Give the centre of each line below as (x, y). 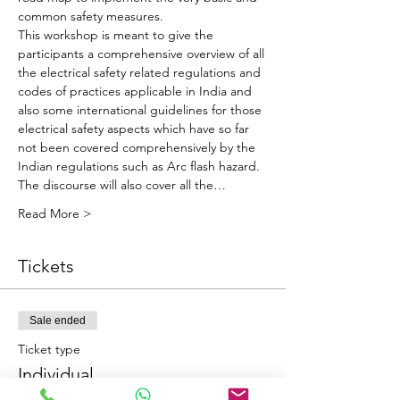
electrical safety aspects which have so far (135, 129)
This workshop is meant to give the (117, 35)
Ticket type (49, 350)
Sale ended (58, 321)
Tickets (46, 267)
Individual (56, 375)
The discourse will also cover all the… (122, 185)
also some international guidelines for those (142, 110)
